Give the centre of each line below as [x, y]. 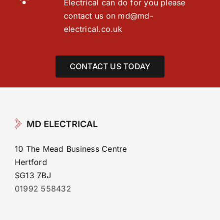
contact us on [91, 15]
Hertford [31, 162]
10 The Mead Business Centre [71, 149]
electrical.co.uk [93, 29]
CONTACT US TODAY [110, 66]
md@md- [136, 15]
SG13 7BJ [33, 175]
